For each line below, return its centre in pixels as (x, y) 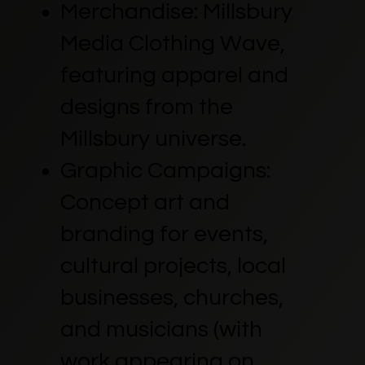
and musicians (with (161, 329)
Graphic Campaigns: (165, 170)
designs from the (146, 107)
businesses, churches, (172, 297)
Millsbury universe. (153, 139)
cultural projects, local (173, 266)
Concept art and (145, 202)
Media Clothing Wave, (172, 43)
